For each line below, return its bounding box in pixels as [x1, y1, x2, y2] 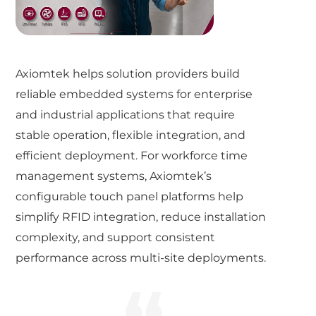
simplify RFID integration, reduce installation [16, 209, 267, 224]
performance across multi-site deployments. [16, 250, 267, 265]
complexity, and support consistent [16, 230, 216, 244]
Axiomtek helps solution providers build [16, 66, 241, 80]
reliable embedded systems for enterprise [16, 87, 253, 101]
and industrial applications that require [16, 107, 236, 121]
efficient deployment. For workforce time [16, 148, 248, 162]
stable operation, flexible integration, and [16, 128, 246, 142]
